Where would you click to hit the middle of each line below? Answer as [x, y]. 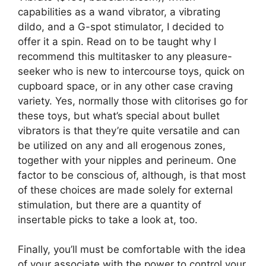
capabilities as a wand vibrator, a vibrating [119, 12]
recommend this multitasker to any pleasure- [125, 56]
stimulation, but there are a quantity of [110, 205]
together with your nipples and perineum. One [127, 160]
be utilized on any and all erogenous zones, [122, 145]
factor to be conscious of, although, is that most [132, 175]
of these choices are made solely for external [125, 190]
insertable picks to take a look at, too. [108, 219]
